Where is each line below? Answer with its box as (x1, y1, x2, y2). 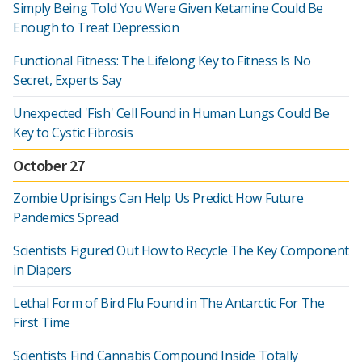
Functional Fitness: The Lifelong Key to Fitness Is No (13, 52, 311, 69)
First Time (13, 314, 70, 331)
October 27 (13, 155, 85, 175)
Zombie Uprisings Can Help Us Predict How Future (13, 189, 304, 207)
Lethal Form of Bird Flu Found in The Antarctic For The (13, 294, 325, 312)
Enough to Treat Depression (13, 19, 179, 36)
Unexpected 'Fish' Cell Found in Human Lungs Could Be (13, 104, 330, 122)
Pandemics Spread (13, 208, 119, 226)
